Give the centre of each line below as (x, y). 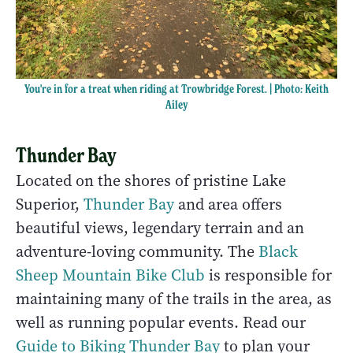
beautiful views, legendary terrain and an (160, 229)
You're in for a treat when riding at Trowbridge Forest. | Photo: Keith (176, 89)
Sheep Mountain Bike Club (110, 276)
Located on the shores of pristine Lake (151, 181)
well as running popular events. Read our (161, 323)
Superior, (50, 205)
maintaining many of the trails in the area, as (174, 299)
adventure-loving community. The (137, 252)
